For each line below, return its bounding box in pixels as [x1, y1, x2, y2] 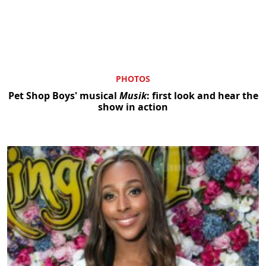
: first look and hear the [146, 89, 258, 103]
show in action [98, 100, 168, 114]
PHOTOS [116, 73, 150, 85]
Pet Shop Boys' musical [8, 89, 119, 103]
